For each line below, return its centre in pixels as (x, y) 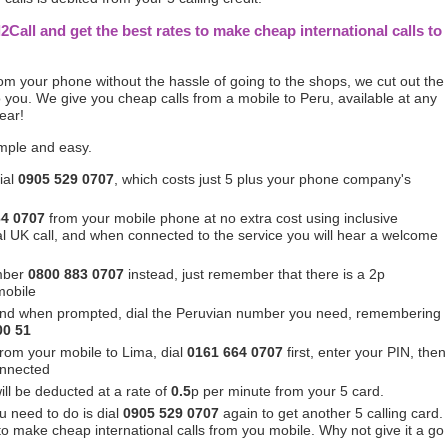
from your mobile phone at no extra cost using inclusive (221, 218)
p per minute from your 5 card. (287, 391)
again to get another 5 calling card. (331, 413)
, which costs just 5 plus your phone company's (262, 179)
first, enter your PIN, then (364, 352)
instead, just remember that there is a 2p (254, 274)
